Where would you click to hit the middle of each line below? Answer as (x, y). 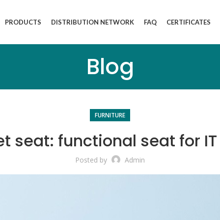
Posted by (92, 160)
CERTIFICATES (189, 22)
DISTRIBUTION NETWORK (93, 22)
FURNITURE (110, 115)
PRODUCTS (23, 22)
